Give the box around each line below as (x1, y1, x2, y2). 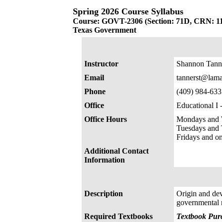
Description (84, 189, 123, 198)
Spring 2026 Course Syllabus (73, 6, 183, 16)
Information (84, 156, 125, 164)
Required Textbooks (84, 212, 153, 221)
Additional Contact (84, 147, 149, 155)
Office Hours (84, 115, 127, 123)
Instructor (84, 59, 118, 68)
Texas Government (73, 26, 136, 34)
